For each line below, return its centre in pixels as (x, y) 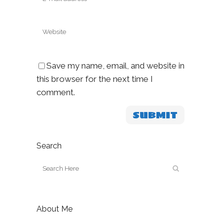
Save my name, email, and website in (115, 66)
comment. (56, 92)
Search (49, 146)
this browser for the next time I (95, 79)
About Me (55, 209)
